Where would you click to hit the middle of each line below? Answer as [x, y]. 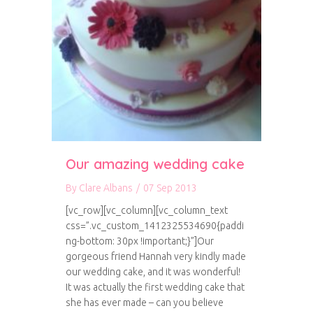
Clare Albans [106, 188]
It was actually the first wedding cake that [155, 287]
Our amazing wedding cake [155, 164]
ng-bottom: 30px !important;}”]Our [140, 241]
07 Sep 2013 [170, 188]
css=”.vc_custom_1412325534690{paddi [155, 226]
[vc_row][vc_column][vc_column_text [147, 210]
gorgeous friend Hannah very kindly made [156, 256]
